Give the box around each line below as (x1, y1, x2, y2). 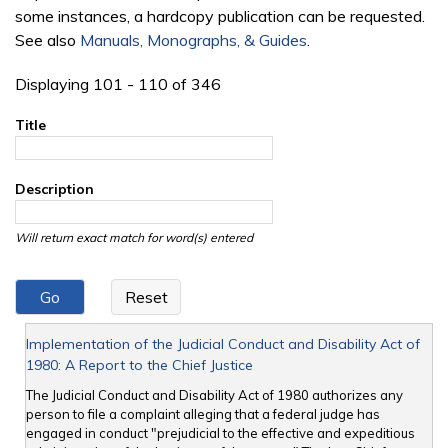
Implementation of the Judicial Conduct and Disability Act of (26, 335, 420, 354)
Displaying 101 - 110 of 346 (15, 74, 221, 95)
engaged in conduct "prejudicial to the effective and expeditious (26, 425, 415, 442)
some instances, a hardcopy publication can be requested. (15, 6, 425, 27)
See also (15, 30, 80, 51)
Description (15, 180, 94, 199)
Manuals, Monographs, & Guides (80, 30, 307, 51)
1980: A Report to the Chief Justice (26, 356, 253, 375)
